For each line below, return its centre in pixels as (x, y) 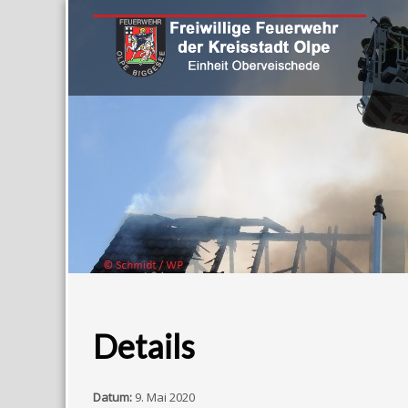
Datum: (112, 397)
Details (144, 346)
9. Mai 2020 (165, 397)
